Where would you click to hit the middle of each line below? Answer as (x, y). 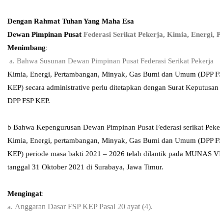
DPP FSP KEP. (29, 100)
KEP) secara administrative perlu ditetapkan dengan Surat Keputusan (113, 87)
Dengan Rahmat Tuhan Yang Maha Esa (71, 21)
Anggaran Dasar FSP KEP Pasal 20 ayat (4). (84, 206)
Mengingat (25, 193)
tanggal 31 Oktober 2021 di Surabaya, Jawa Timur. (85, 167)
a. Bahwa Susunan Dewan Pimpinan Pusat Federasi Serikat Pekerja (110, 61)
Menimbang (27, 47)
